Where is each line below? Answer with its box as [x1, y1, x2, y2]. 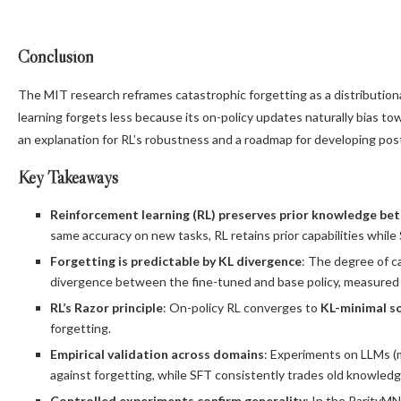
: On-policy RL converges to [163, 300, 320, 316]
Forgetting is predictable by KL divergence [50, 253, 302, 269]
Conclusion [18, 46, 94, 68]
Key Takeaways [18, 166, 118, 189]
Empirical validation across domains [50, 346, 264, 363]
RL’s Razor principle [50, 300, 163, 316]
